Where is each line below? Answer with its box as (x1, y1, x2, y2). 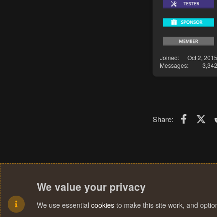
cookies (91, 200, 114, 210)
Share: (153, 113, 173, 124)
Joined (160, 53, 178, 62)
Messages (160, 61, 187, 69)
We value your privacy (37, 179, 146, 194)
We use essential (37, 200, 91, 210)
